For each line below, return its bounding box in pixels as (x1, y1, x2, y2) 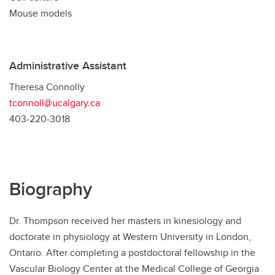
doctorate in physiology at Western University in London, (9, 230, 251, 244)
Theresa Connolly (9, 80, 85, 94)
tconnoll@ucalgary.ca (9, 96, 100, 110)
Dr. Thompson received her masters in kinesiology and (9, 214, 241, 228)
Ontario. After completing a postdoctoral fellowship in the (9, 246, 255, 260)
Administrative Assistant (9, 58, 126, 74)
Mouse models (9, 6, 72, 20)
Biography (9, 176, 92, 202)
